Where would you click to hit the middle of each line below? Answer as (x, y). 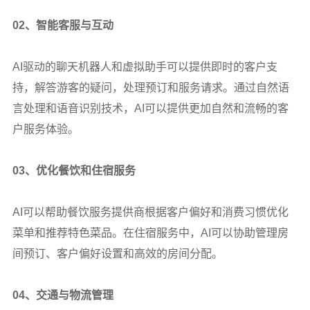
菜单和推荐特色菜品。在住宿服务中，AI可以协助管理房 (150, 232)
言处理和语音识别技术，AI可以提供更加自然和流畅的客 (150, 108)
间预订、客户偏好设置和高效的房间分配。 (117, 253)
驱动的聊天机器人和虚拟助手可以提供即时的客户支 (150, 66)
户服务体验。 (45, 129)
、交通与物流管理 (69, 295)
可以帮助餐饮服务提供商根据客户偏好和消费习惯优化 (155, 212)
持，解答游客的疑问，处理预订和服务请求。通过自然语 (151, 87)
